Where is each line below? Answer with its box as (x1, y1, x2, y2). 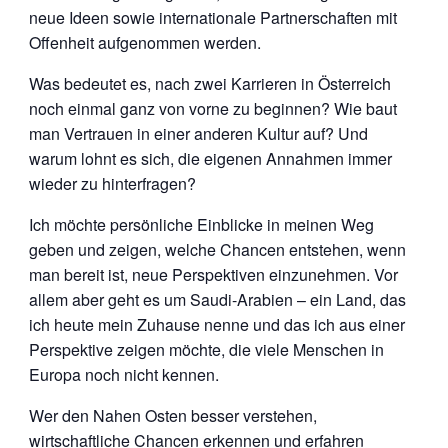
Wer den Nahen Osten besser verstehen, (28, 403, 317, 427)
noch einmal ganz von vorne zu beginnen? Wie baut (28, 96, 397, 120)
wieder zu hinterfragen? (28, 171, 196, 195)
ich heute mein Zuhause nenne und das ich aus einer (28, 312, 405, 336)
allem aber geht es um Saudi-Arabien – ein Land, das (28, 287, 406, 311)
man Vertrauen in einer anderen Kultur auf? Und (28, 121, 368, 145)
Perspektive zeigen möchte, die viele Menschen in (28, 337, 384, 361)
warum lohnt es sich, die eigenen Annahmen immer (28, 146, 392, 170)
